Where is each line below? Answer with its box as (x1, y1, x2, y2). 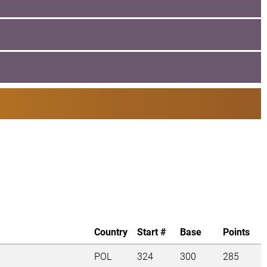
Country (94, 225, 128, 238)
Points (223, 225, 250, 238)
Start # (137, 225, 166, 238)
